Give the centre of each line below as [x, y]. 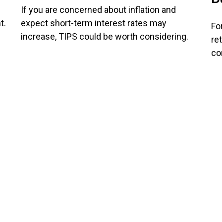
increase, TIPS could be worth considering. [105, 37]
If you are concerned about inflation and [99, 10]
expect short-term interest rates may [94, 23]
